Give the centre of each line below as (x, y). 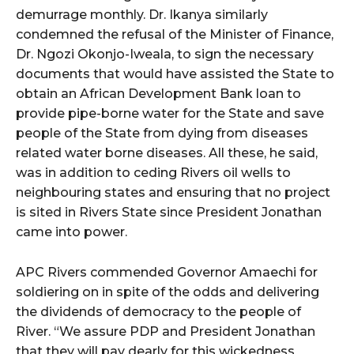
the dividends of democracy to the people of (158, 311)
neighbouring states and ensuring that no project (173, 192)
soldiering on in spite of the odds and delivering (168, 292)
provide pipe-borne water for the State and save (170, 113)
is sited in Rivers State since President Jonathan (169, 212)
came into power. (72, 232)
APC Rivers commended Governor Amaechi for (167, 272)
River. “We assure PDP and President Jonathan (166, 331)
